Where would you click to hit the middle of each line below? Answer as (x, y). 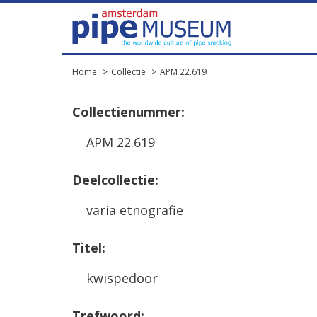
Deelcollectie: (115, 180)
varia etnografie (135, 210)
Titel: (89, 248)
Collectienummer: (128, 112)
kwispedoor (122, 278)
